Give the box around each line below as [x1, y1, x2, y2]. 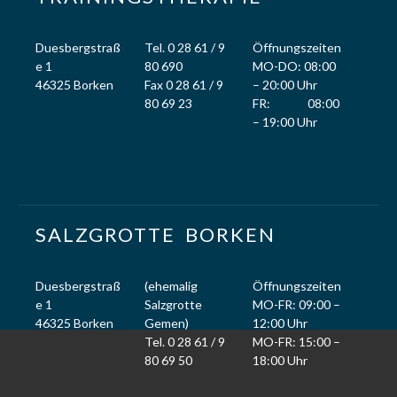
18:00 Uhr [253, 353, 308, 369]
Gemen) [144, 315, 189, 331]
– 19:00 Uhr [253, 114, 318, 130]
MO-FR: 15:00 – [253, 334, 341, 350]
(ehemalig [144, 278, 198, 294]
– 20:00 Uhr [253, 77, 318, 93]
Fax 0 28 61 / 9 [144, 77, 223, 93]
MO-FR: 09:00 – [253, 297, 341, 313]
